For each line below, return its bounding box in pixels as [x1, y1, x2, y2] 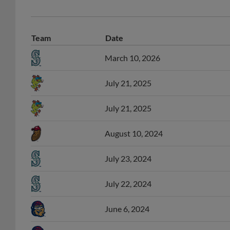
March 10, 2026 [105, 42, 160, 52]
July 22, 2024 [105, 167, 151, 178]
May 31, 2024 [105, 218, 153, 228]
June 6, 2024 [105, 193, 149, 203]
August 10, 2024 [105, 117, 163, 127]
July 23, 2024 [105, 142, 151, 152]
